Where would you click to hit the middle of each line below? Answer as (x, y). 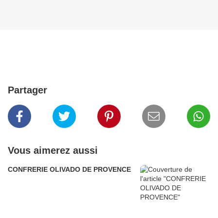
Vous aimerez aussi (53, 151)
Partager (27, 90)
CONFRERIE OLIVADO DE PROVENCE (69, 170)
